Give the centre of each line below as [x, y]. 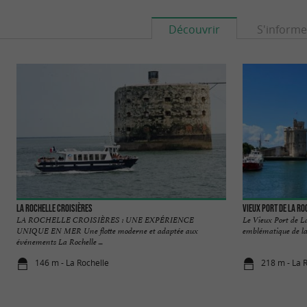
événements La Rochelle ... [60, 242]
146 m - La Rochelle [72, 262]
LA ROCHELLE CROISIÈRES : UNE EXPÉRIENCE [105, 220]
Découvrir [194, 29]
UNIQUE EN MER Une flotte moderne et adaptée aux [107, 231]
